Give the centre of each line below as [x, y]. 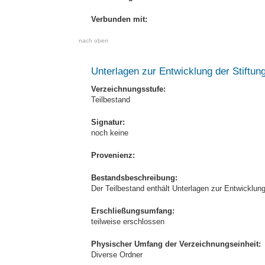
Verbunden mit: [119, 19]
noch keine [110, 133]
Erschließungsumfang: [133, 211]
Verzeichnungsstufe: [128, 89]
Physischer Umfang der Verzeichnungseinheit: [176, 244]
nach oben [93, 41]
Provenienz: [113, 155]
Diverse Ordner [117, 255]
